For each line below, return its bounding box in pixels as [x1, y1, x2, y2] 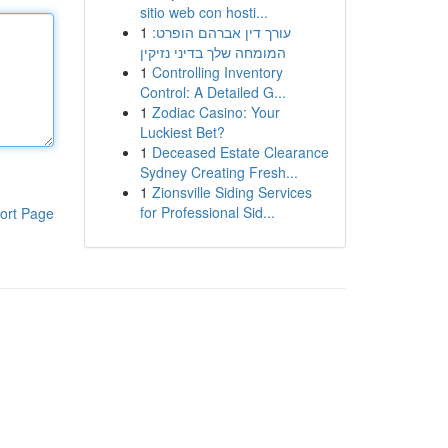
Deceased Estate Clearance [151, 142, 329, 162]
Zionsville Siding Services [151, 182, 312, 202]
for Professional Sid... [139, 202, 275, 222]
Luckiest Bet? [139, 122, 225, 142]
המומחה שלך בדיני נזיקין [139, 42, 286, 62]
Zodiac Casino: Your [151, 102, 280, 122]
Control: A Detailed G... [139, 82, 286, 102]
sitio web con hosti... [139, 2, 268, 22]
